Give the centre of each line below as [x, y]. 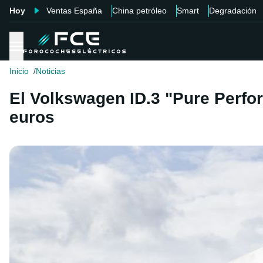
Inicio [19, 71]
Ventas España [74, 11]
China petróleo [139, 11]
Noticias [50, 71]
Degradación [233, 11]
